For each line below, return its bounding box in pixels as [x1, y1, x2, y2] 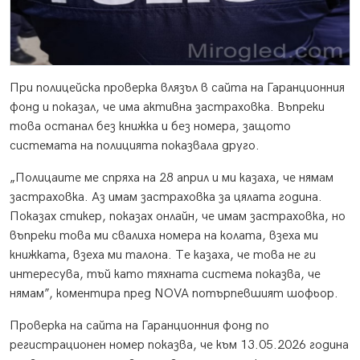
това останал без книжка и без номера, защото [10, 119, 291, 135]
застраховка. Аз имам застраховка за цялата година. [10, 190, 322, 206]
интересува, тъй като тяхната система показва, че [10, 267, 321, 283]
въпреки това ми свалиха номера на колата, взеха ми [10, 228, 318, 244]
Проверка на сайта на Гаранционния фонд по [10, 318, 269, 334]
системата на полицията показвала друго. [10, 138, 260, 154]
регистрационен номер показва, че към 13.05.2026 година [10, 337, 349, 354]
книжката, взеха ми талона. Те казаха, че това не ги [10, 247, 316, 264]
